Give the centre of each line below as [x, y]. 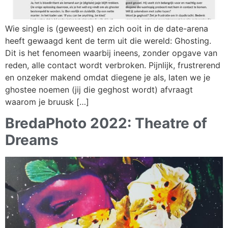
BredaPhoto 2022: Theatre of [106, 123]
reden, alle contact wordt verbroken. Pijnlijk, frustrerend [113, 65]
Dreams [32, 140]
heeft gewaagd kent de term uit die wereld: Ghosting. [108, 40]
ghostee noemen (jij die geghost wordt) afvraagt [99, 89]
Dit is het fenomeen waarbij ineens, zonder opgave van [111, 53]
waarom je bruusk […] [47, 102]
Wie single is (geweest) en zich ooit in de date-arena [107, 28]
